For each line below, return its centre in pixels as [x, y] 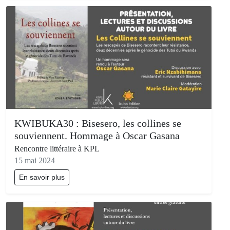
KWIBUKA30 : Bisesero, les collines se [98, 123]
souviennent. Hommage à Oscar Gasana [97, 136]
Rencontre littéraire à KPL [57, 149]
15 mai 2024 [35, 161]
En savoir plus [42, 177]
